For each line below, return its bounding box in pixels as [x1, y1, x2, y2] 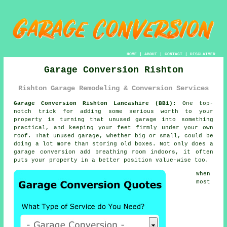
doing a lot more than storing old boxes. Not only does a [14, 141, 213, 147]
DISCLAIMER [190, 51, 215, 56]
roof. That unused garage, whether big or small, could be [14, 133, 213, 139]
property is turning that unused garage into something [14, 117, 213, 123]
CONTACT [164, 51, 182, 56]
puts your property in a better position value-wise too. [14, 157, 209, 164]
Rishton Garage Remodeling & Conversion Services [18, 84, 209, 92]
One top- [176, 100, 213, 107]
